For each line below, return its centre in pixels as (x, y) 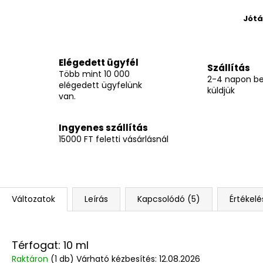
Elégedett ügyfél (99, 62)
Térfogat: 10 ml (50, 245)
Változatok (33, 199)
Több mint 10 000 (94, 74)
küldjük (221, 91)
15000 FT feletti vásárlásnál (114, 139)
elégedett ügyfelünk (100, 85)
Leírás (96, 199)
